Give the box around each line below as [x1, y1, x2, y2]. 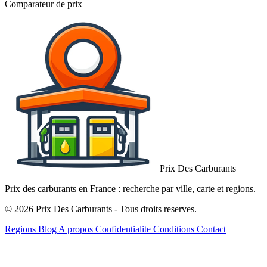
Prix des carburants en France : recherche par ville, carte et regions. [5, 184, 256, 194]
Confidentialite [95, 224, 153, 235]
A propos [58, 224, 95, 235]
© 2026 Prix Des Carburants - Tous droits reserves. [5, 204, 197, 215]
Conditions [153, 224, 197, 235]
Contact [197, 224, 226, 235]
